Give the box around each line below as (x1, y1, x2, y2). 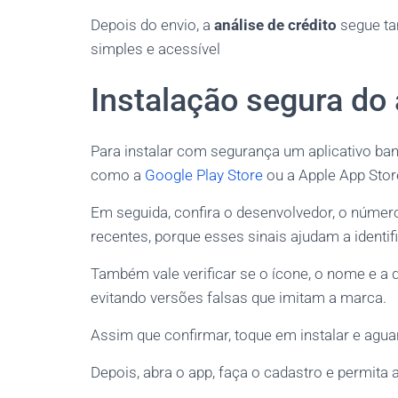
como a (91, 166, 145, 184)
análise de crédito (214, 16, 337, 34)
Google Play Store (145, 166, 263, 184)
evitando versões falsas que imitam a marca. (91, 289, 386, 306)
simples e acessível (91, 40, 220, 58)
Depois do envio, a (91, 16, 214, 34)
